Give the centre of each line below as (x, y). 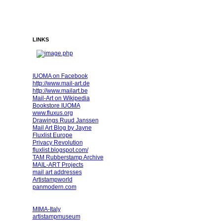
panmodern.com (54, 187)
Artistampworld (52, 179)
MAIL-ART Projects (58, 165)
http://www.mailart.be (60, 91)
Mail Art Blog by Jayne (62, 128)
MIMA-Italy (46, 209)
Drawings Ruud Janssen (65, 120)
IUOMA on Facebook (60, 76)
